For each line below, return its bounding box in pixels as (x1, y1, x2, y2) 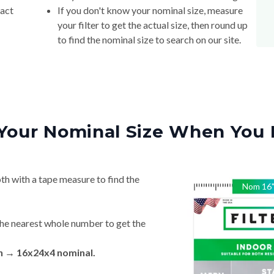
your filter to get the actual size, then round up (57, 19, 248, 31)
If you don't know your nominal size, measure (57, 4, 243, 17)
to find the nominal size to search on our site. (57, 34, 241, 46)
